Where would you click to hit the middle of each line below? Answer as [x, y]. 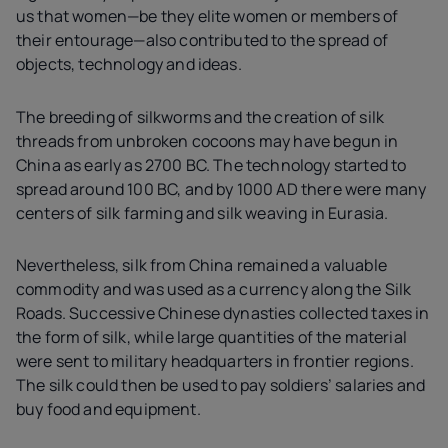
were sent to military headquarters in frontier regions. [215, 361]
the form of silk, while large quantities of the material [211, 337]
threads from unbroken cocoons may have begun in [207, 140]
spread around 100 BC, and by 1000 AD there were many [221, 188]
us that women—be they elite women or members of [207, 16]
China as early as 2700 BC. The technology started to [211, 164]
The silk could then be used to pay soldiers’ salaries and [221, 385]
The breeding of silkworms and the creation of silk [200, 116]
